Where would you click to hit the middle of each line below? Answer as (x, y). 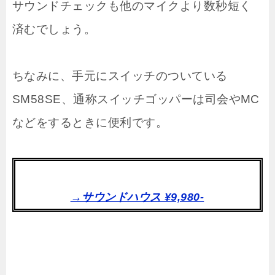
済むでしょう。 (54, 29)
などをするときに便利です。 (90, 122)
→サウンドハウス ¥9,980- (137, 197)
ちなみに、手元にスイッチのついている (120, 76)
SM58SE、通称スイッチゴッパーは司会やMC (136, 99)
